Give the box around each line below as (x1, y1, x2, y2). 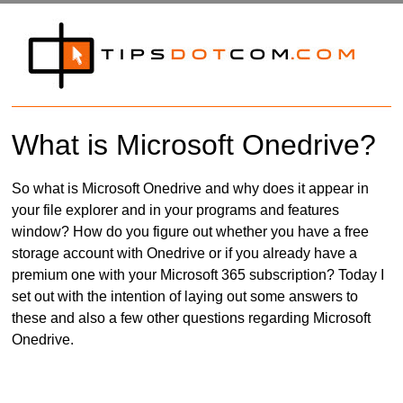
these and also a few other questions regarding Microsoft (12, 310, 372, 327)
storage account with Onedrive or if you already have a (12, 246, 358, 262)
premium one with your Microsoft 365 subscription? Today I (12, 267, 385, 283)
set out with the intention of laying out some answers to (12, 289, 359, 305)
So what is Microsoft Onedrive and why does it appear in (12, 181, 370, 197)
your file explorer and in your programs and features (12, 202, 340, 219)
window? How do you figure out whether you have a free (12, 224, 370, 240)
